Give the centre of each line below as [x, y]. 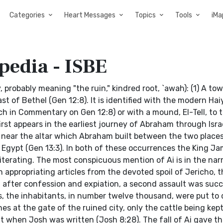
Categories [27, 15]
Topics [145, 15]
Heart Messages [90, 15]
